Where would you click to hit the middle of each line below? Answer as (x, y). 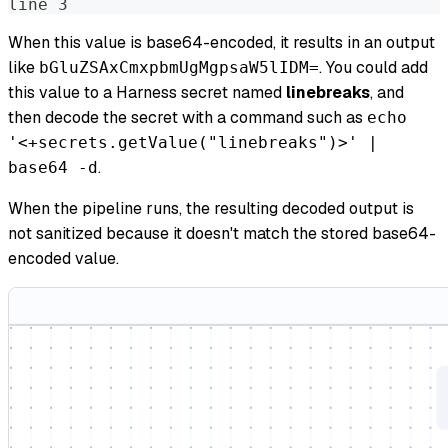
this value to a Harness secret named (147, 93)
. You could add (373, 68)
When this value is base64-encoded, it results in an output (221, 43)
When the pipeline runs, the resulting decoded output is (211, 209)
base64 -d (53, 168)
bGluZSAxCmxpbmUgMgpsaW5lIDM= (179, 68)
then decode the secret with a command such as (187, 118)
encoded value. (63, 259)
